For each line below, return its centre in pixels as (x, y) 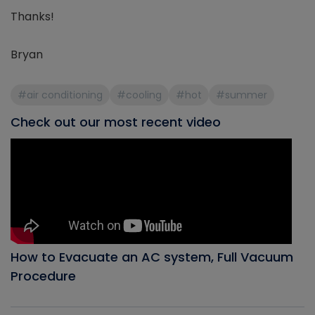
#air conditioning (60, 95)
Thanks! (32, 17)
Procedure (43, 276)
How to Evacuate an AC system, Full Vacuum (152, 257)
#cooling (139, 95)
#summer (242, 95)
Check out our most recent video (116, 122)
